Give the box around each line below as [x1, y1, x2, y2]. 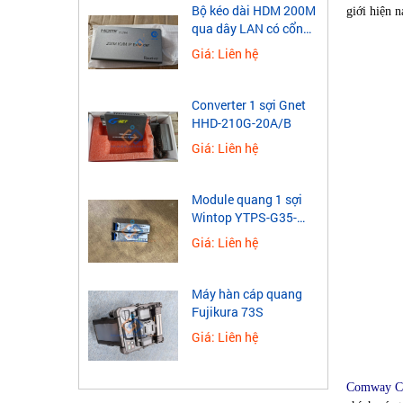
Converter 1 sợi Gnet [192, 96, 306, 114]
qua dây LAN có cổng [192, 20, 310, 38]
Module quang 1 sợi [192, 191, 302, 209]
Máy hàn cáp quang [192, 285, 302, 303]
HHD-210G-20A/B [192, 114, 291, 132]
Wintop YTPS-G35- [192, 209, 297, 227]
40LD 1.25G [192, 227, 258, 245]
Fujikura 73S [192, 303, 264, 321]
